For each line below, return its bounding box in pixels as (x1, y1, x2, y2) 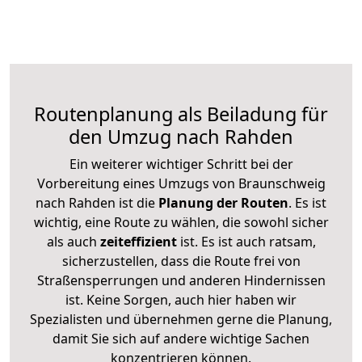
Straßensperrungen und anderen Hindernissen (36, 271, 326, 289)
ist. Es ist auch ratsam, (176, 233, 316, 250)
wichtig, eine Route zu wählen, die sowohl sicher (33, 213, 329, 231)
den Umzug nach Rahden (69, 124, 293, 149)
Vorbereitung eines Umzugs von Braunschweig (36, 175, 326, 192)
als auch (46, 233, 100, 250)
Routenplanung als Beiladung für (34, 101, 328, 127)
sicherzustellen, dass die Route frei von (61, 252, 301, 270)
